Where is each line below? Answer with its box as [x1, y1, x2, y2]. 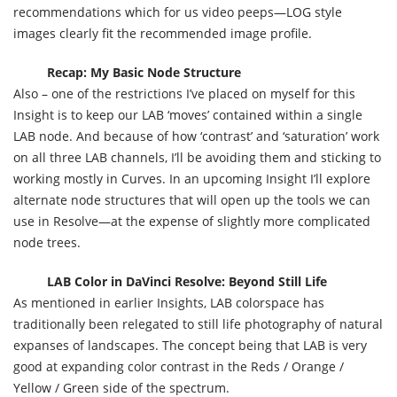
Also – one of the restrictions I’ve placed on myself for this [13, 85, 355, 102]
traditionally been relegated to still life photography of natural [13, 315, 383, 332]
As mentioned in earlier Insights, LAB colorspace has [13, 294, 324, 311]
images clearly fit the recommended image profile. [13, 25, 312, 42]
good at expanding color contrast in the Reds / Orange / [13, 358, 344, 375]
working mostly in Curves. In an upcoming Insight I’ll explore [13, 170, 370, 187]
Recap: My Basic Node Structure [47, 64, 241, 81]
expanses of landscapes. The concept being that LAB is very [13, 337, 367, 354]
